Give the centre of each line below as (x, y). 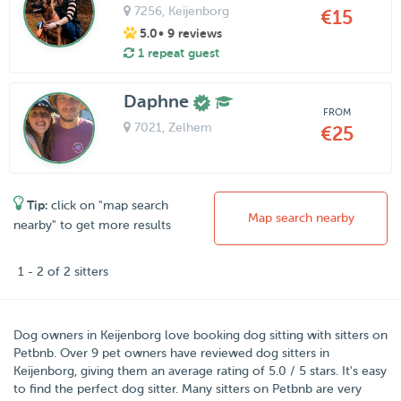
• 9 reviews (190, 33)
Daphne (158, 101)
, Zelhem (187, 127)
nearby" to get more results (92, 225)
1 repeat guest (176, 52)
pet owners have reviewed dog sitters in (214, 353)
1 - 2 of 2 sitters (63, 271)
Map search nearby (301, 218)
